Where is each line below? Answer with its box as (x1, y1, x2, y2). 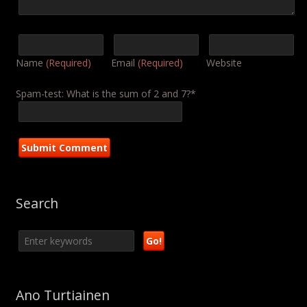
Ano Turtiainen (15, 286, 110, 305)
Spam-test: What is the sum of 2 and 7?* (15, 86, 196, 100)
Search (15, 194, 58, 213)
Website (206, 56, 242, 69)
